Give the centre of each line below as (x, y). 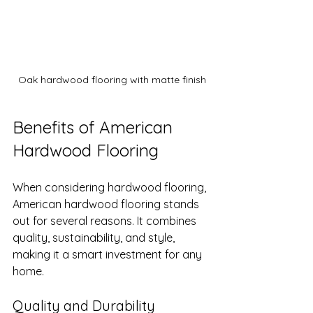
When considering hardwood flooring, (111, 187)
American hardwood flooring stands (107, 204)
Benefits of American (95, 127)
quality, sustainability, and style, (95, 237)
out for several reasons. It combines (106, 220)
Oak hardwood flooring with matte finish (112, 79)
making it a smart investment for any (109, 254)
